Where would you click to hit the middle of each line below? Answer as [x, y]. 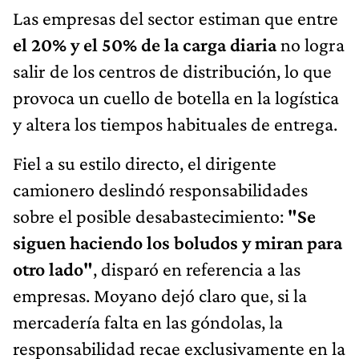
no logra [313, 44]
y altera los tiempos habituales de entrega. [175, 123]
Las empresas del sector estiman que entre [175, 18]
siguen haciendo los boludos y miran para [177, 242]
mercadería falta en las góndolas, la [148, 321]
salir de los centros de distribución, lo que [172, 71]
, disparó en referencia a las [197, 268]
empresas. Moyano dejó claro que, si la [160, 295]
